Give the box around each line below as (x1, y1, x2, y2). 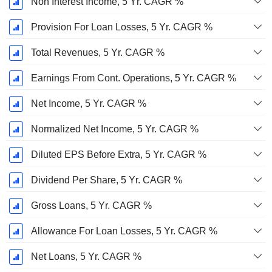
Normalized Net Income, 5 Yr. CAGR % (30, 124, 199, 135)
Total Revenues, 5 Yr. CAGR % (30, 47, 165, 58)
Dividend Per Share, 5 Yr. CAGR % (30, 175, 182, 186)
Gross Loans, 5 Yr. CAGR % (30, 200, 152, 211)
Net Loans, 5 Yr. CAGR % (30, 251, 141, 262)
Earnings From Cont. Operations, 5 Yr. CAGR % (30, 73, 236, 84)
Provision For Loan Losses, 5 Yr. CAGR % (30, 22, 212, 33)
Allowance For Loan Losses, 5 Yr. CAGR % (30, 226, 217, 237)
